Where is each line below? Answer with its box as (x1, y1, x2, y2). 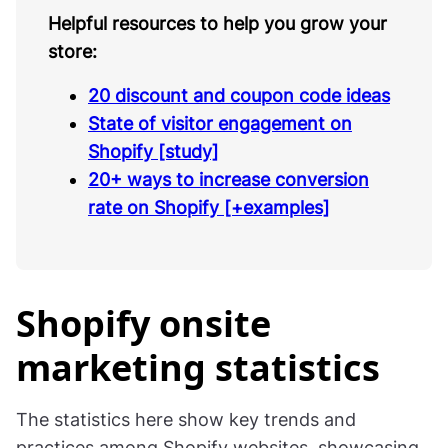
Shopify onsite (16, 298, 271, 348)
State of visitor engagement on (88, 112, 352, 134)
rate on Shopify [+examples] (88, 196, 330, 218)
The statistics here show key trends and (16, 408, 356, 430)
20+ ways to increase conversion (88, 168, 369, 190)
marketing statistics (16, 342, 380, 392)
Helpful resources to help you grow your (48, 12, 387, 34)
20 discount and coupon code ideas (88, 84, 390, 106)
